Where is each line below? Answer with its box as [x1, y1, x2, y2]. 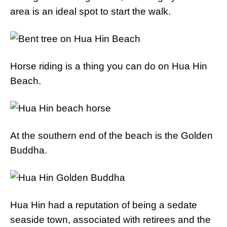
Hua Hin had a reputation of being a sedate [10, 200, 197, 210]
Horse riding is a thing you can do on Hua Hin [10, 61, 207, 71]
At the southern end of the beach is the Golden [10, 130, 213, 141]
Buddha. [10, 145, 47, 156]
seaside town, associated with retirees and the [10, 214, 211, 225]
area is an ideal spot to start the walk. [10, 6, 171, 17]
